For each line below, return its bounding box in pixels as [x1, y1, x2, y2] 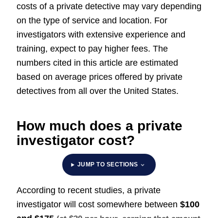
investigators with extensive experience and [16, 30, 185, 40]
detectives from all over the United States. [16, 86, 179, 96]
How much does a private [16, 118, 182, 134]
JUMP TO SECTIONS [77, 161, 138, 168]
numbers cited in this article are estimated [16, 58, 178, 68]
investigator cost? [16, 133, 135, 148]
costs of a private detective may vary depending [16, 1, 201, 12]
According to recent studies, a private [16, 185, 161, 195]
